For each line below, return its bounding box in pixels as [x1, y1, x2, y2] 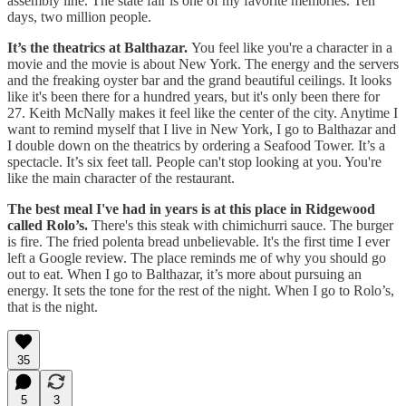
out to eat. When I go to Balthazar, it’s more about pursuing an [7, 266, 362, 282]
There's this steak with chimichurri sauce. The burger [88, 217, 393, 233]
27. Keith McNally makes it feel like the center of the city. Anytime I [7, 104, 398, 121]
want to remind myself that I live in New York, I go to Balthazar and [7, 121, 396, 137]
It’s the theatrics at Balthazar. [7, 39, 191, 55]
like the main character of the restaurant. [7, 169, 238, 186]
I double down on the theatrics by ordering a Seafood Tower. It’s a [7, 137, 385, 153]
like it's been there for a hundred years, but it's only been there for [7, 88, 380, 104]
